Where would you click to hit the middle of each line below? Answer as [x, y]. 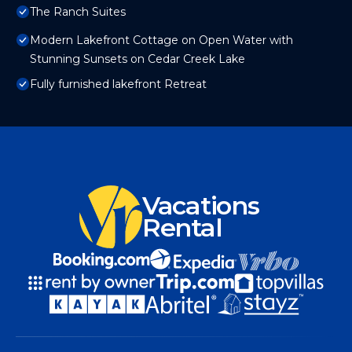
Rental [182, 228]
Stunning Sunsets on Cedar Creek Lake [137, 59]
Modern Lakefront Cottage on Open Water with [161, 40]
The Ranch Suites [78, 12]
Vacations [201, 206]
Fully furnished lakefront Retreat [118, 84]
